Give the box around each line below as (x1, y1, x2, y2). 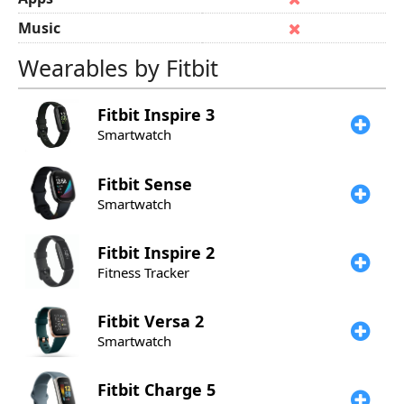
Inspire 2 (144, 242, 215, 263)
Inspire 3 (144, 104, 215, 125)
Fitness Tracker (97, 263, 189, 281)
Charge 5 (144, 379, 216, 400)
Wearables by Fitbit (18, 52, 218, 83)
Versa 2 (144, 310, 204, 332)
